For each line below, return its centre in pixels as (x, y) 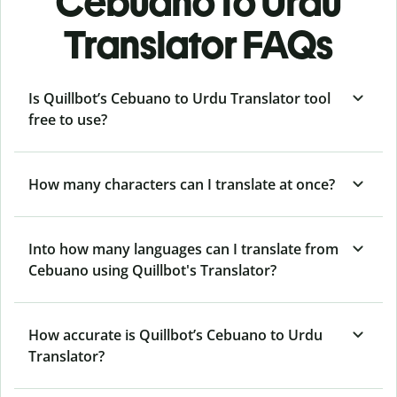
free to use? (68, 119)
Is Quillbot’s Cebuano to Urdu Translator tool (179, 98)
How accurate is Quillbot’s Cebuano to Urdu (175, 335)
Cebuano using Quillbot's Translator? (152, 270)
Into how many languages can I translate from (183, 249)
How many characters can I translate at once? (182, 184)
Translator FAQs (198, 44)
